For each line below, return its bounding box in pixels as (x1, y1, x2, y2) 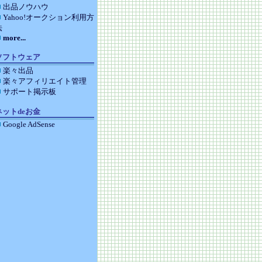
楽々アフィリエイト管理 (3, 77, 87, 85)
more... (3, 33, 26, 42)
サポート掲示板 (3, 87, 56, 96)
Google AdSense (3, 120, 55, 129)
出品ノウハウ (3, 2, 49, 11)
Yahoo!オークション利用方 (3, 13, 94, 22)
